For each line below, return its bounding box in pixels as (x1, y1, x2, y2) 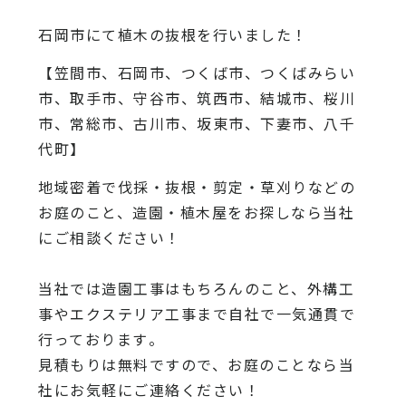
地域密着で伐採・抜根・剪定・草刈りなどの (38, 175, 356, 198)
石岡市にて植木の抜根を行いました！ (38, 23, 308, 45)
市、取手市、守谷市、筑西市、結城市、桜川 (38, 86, 356, 109)
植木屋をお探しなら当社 (179, 200, 355, 223)
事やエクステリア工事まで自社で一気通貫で (38, 302, 356, 324)
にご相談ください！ (38, 226, 181, 248)
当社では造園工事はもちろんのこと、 (38, 276, 307, 299)
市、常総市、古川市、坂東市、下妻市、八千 (38, 111, 356, 134)
